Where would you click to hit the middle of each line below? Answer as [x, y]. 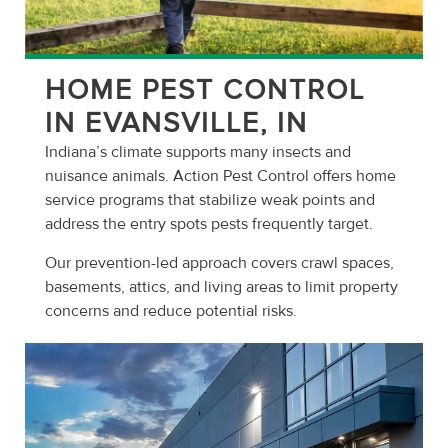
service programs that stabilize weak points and [210, 200]
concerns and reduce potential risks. [171, 310]
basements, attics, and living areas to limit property [221, 286]
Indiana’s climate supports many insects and [198, 152]
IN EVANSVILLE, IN [176, 123]
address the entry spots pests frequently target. [209, 224]
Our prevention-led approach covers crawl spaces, [219, 262]
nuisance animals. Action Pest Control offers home [220, 176]
